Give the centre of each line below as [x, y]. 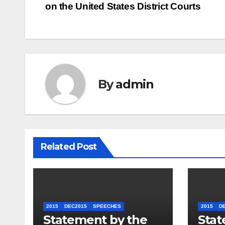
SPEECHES [107, 206]
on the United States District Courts [123, 7]
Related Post [69, 147]
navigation [85, 17]
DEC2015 [76, 206]
